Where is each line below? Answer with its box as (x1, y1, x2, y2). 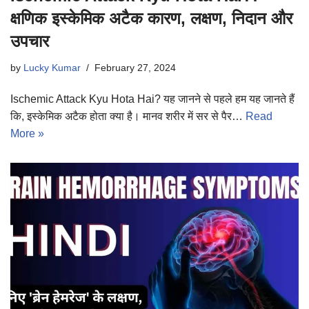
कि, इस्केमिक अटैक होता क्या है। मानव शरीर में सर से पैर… (10, 110, 246, 122)
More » (10, 127, 44, 139)
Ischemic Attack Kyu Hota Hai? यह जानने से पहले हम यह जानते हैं (10, 92, 295, 105)
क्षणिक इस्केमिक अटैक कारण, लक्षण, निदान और (10, 8, 292, 28)
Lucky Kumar (23, 61, 81, 73)
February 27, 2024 (94, 61, 176, 73)
